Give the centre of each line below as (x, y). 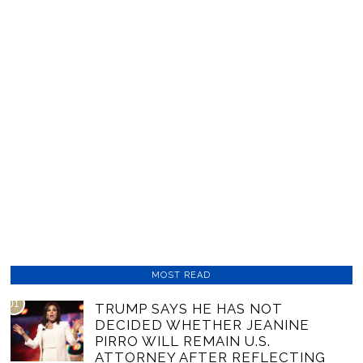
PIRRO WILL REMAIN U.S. (183, 341)
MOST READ (181, 275)
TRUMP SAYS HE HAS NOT (189, 308)
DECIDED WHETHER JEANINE (203, 325)
